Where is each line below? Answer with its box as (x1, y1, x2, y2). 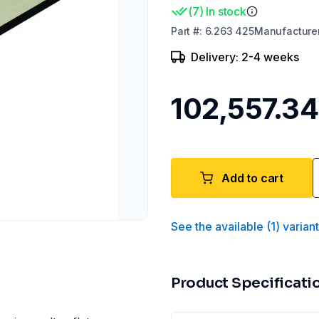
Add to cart (221, 171, 284, 185)
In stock (206, 4, 246, 19)
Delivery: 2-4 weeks (191, 50, 299, 64)
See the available (171, 219, 263, 234)
